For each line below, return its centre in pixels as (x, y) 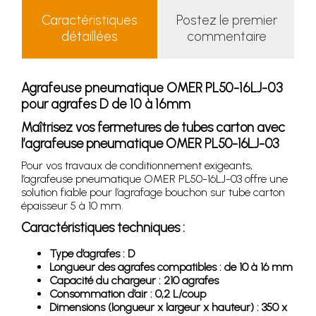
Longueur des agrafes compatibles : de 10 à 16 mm (171, 267)
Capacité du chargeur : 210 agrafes (134, 280)
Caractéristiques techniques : (103, 227)
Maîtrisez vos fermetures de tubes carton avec (153, 127)
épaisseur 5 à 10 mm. (72, 205)
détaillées (90, 36)
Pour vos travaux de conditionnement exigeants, (137, 165)
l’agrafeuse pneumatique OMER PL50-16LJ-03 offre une (154, 178)
